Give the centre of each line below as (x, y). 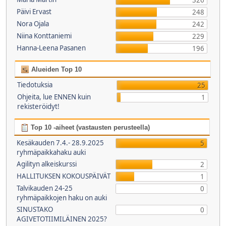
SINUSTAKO (35, 209)
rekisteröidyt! (38, 106)
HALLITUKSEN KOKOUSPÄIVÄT (63, 176)
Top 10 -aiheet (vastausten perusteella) (89, 127)
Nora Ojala (33, 24)
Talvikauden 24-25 (44, 188)
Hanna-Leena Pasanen (51, 48)
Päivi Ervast (34, 12)
